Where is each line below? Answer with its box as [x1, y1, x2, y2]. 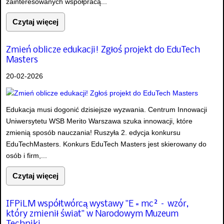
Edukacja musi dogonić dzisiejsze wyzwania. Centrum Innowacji [6, 105, 207, 113]
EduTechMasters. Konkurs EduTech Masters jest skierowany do [6, 139, 206, 148]
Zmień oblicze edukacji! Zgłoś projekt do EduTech [6, 45, 200, 55]
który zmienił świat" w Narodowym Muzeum [6, 209, 178, 219]
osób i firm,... [6, 151, 47, 159]
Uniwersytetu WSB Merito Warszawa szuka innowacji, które [6, 116, 192, 125]
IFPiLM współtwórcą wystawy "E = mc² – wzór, [6, 199, 188, 209]
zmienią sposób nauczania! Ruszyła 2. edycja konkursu [6, 128, 180, 136]
